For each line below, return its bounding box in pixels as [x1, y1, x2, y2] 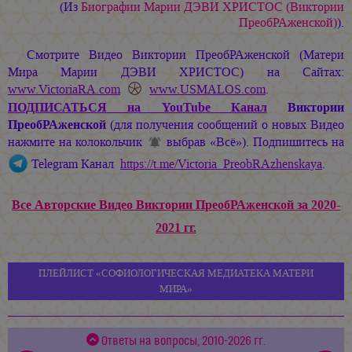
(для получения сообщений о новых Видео [106, 116, 344, 134]
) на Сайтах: [240, 63, 345, 80]
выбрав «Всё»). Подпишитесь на [163, 134, 345, 151]
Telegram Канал [28, 155, 120, 172]
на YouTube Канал [107, 99, 267, 116]
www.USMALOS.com [149, 80, 266, 97]
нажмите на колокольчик [8, 134, 146, 151]
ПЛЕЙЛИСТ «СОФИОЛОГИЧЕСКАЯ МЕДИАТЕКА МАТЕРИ [38, 266, 313, 280]
